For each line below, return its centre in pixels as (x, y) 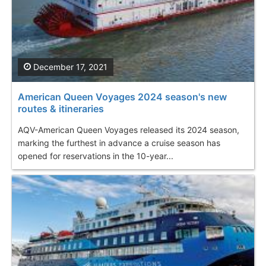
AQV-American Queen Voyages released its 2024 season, (129, 129)
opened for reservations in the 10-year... (96, 156)
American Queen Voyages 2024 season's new (122, 96)
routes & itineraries (61, 108)
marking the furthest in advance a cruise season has (119, 142)
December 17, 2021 (69, 66)
